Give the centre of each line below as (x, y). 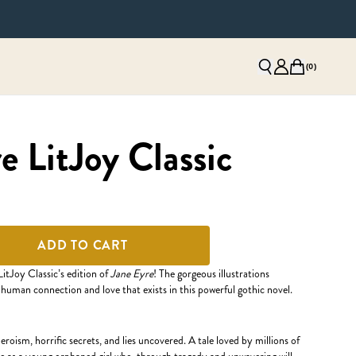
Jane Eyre (132, 273)
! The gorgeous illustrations (211, 273)
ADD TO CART (83, 245)
